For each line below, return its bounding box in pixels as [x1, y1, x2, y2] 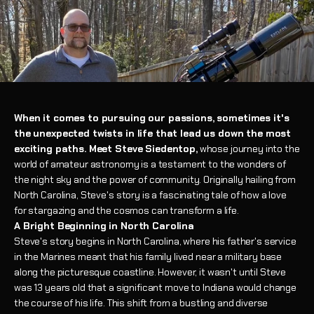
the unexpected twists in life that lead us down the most [14, 127, 292, 140]
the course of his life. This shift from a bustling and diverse [14, 296, 268, 310]
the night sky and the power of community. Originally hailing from [14, 173, 296, 186]
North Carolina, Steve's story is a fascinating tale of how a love [14, 189, 287, 202]
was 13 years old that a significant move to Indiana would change [14, 281, 297, 294]
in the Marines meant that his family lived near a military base [14, 250, 282, 264]
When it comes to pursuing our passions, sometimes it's [14, 111, 289, 125]
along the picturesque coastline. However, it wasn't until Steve [14, 266, 287, 279]
